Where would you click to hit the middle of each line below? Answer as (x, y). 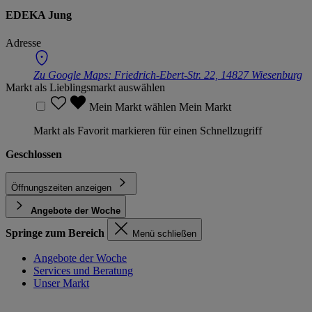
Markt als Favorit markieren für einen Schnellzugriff (148, 130)
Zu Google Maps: (74, 75)
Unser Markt (61, 283)
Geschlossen (34, 154)
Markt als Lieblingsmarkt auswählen (85, 87)
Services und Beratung (83, 270)
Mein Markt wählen (134, 107)
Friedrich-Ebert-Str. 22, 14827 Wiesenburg (208, 75)
